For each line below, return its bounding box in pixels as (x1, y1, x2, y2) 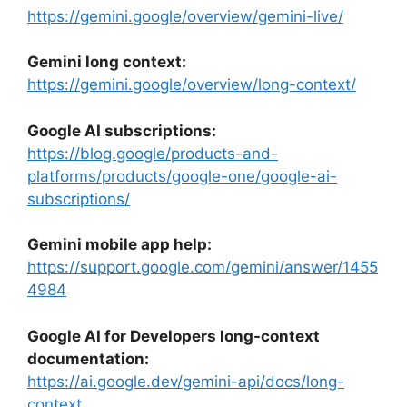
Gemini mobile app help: (27, 235, 212, 254)
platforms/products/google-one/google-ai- (27, 166, 337, 185)
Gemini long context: (27, 53, 186, 72)
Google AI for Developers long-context (27, 326, 320, 345)
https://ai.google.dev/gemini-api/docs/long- (27, 372, 344, 391)
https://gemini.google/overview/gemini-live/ (27, 6, 343, 25)
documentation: (27, 349, 149, 368)
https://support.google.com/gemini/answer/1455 (27, 258, 378, 277)
